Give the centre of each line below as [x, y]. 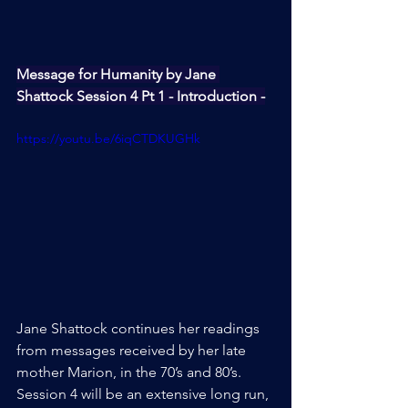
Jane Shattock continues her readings [140, 329]
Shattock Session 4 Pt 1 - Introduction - [141, 96]
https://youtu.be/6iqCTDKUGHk [108, 138]
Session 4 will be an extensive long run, [144, 394]
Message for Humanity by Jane [118, 74]
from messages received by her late [133, 351]
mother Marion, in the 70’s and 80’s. [131, 372]
